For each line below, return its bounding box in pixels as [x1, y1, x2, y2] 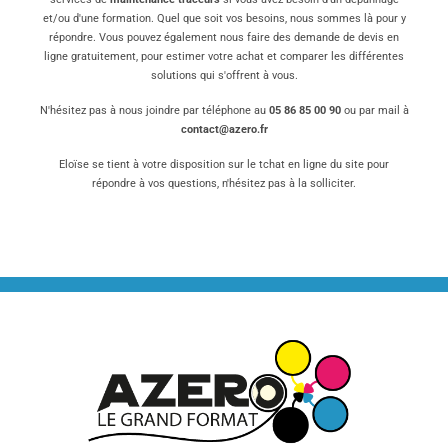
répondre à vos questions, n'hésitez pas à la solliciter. [92, 176, 356, 190]
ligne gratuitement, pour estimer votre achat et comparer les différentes [44, 50, 404, 64]
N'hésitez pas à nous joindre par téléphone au [39, 103, 269, 117]
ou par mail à [343, 103, 409, 117]
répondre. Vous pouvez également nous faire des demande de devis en [49, 31, 399, 45]
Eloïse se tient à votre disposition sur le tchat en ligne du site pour [59, 157, 389, 171]
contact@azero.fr [180, 122, 268, 136]
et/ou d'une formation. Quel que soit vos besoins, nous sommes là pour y [42, 12, 406, 26]
